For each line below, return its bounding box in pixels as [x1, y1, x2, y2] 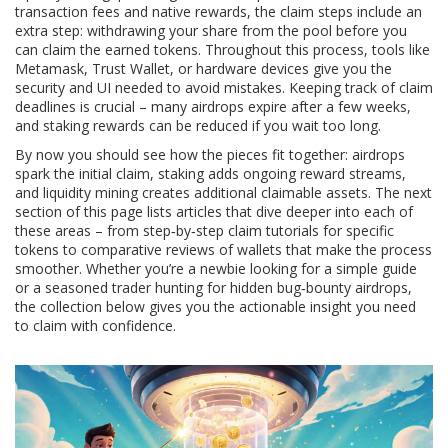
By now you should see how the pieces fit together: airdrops [15, 145, 405, 164]
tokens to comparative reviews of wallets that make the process [15, 240, 432, 259]
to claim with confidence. [15, 316, 176, 335]
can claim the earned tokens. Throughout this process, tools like [15, 40, 430, 59]
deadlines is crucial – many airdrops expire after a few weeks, [15, 97, 411, 116]
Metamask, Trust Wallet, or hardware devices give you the [15, 59, 392, 78]
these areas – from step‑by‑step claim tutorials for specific [15, 221, 394, 240]
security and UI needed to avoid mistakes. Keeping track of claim [15, 78, 433, 97]
